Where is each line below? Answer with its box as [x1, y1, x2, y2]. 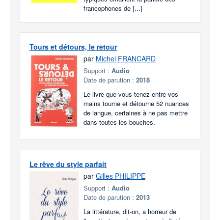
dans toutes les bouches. [83, 117, 155, 127]
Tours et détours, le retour [29, 42, 117, 52]
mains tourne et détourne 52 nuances [83, 99, 189, 108]
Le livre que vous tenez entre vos [83, 89, 178, 99]
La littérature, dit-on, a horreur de [83, 207, 176, 216]
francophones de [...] [83, 3, 142, 13]
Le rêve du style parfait [29, 159, 107, 169]
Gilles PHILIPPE [96, 171, 145, 181]
